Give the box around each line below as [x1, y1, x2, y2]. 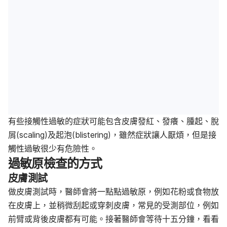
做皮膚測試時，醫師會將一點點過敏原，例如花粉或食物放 [8, 186, 219, 197]
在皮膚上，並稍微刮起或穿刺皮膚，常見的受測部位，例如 [8, 200, 219, 210]
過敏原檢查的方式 [8, 156, 102, 171]
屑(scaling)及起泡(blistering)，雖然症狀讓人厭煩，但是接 [8, 130, 216, 140]
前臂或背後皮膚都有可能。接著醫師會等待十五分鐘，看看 [8, 214, 219, 224]
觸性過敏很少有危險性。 [8, 143, 97, 154]
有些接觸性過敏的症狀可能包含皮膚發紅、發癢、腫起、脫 [8, 116, 219, 126]
